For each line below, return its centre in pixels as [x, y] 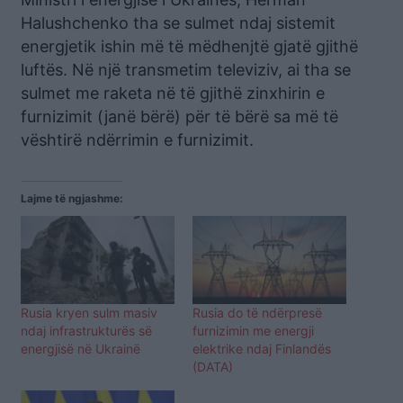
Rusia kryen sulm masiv [89, 312]
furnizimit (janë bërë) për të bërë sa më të [179, 117]
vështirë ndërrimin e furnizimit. [137, 140]
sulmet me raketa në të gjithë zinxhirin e [173, 94]
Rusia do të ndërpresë [257, 312]
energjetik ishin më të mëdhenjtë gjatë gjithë [189, 47]
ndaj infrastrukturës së [86, 330]
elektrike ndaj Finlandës [262, 348]
